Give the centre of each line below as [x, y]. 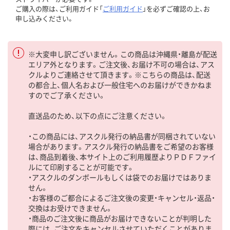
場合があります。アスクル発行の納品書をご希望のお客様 [121, 147]
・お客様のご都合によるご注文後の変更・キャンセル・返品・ [122, 198]
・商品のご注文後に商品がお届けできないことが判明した [120, 218]
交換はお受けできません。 [71, 208]
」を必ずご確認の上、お [176, 9]
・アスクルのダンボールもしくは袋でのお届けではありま [120, 177]
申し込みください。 [45, 18]
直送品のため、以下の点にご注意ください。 [98, 116]
